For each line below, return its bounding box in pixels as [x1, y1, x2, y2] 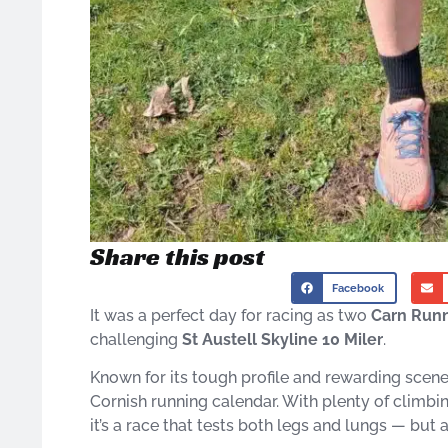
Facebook [332, 282, 385, 295]
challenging [90, 329, 182, 349]
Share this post [90, 241, 265, 273]
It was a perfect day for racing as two [90, 305, 371, 325]
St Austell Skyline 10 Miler [182, 329, 383, 349]
